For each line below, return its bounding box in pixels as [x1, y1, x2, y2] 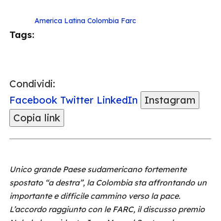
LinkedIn [97, 94, 138, 106]
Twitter [60, 94, 94, 106]
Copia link [13, 111, 60, 124]
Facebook [9, 94, 57, 106]
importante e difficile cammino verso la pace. [9, 191, 181, 201]
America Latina [35, 16, 85, 25]
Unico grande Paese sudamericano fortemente [9, 164, 186, 174]
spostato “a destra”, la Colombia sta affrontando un [9, 178, 207, 187]
